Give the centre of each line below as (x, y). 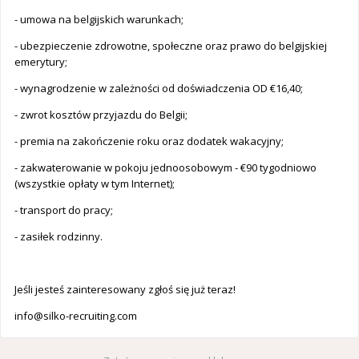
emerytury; (41, 62)
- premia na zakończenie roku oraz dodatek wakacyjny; (149, 141)
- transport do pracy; (64, 210)
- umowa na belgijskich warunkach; (99, 20)
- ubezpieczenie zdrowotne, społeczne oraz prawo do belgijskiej (171, 46)
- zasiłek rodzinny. (58, 237)
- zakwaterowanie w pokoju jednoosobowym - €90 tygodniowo (165, 168)
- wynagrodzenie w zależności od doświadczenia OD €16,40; (159, 89)
